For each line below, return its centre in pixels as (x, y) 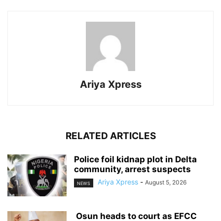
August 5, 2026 (166, 183)
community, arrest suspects (132, 169)
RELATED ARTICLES (110, 136)
